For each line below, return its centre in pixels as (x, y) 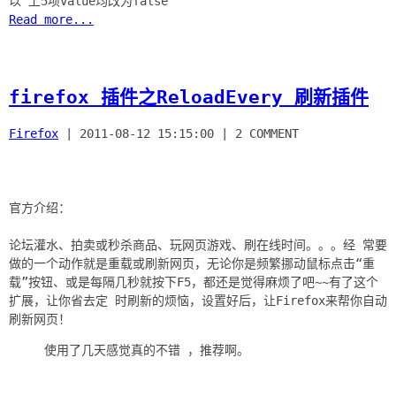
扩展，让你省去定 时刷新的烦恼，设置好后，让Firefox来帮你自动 (198, 300)
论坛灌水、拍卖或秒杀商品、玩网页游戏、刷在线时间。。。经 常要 (198, 244)
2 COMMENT (267, 133)
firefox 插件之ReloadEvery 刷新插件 (189, 98)
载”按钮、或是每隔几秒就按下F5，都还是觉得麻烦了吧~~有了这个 (194, 282)
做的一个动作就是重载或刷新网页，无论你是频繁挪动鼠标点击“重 (192, 263)
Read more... (51, 20)
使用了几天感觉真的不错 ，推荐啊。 (147, 350)
